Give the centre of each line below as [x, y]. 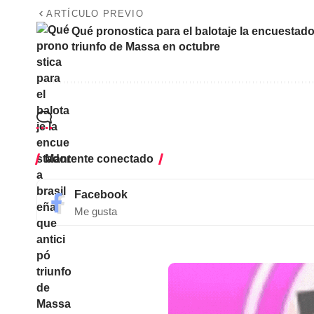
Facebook [101, 195]
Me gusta [96, 212]
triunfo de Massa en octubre [146, 47]
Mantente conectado [99, 159]
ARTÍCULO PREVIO [95, 14]
